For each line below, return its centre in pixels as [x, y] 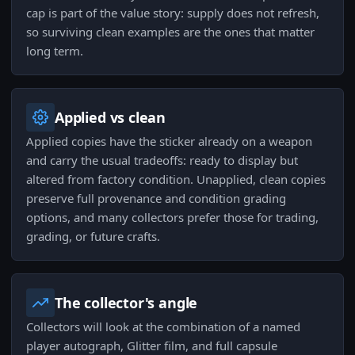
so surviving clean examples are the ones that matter [170, 32]
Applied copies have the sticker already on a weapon [169, 141]
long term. [55, 51]
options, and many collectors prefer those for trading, [172, 218]
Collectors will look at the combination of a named [163, 327]
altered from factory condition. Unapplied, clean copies [176, 179]
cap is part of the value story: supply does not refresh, [173, 13]
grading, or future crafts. [93, 237]
